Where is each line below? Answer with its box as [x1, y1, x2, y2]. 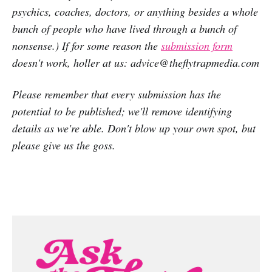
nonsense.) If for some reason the [12, 38, 161, 53]
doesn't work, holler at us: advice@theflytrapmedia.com [12, 55, 259, 70]
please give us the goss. [12, 138, 115, 153]
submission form [161, 38, 233, 53]
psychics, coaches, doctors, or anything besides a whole [12, 4, 258, 19]
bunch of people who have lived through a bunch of [12, 21, 237, 36]
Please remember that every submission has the [12, 87, 221, 102]
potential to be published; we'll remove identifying [12, 104, 232, 119]
